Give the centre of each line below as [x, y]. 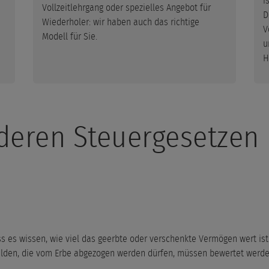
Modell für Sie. [70, 36]
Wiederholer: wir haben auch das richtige [121, 22]
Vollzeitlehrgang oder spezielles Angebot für [126, 8]
